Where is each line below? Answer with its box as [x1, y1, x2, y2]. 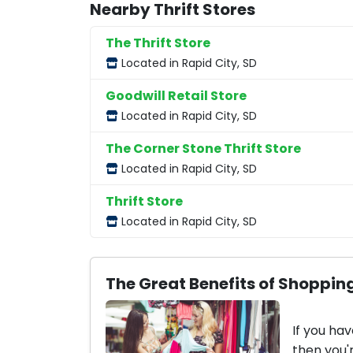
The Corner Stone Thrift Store [106, 139, 302, 158]
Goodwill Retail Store [106, 87, 247, 106]
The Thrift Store [106, 34, 211, 53]
